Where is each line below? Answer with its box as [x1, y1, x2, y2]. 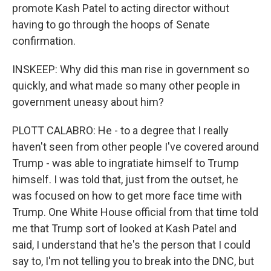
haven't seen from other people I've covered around [12, 140, 259, 153]
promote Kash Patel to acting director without [12, 2, 229, 15]
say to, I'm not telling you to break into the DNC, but [12, 255, 254, 267]
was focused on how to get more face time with [12, 189, 242, 202]
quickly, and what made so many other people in [12, 79, 240, 92]
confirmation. [12, 34, 76, 47]
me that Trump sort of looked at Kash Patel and [12, 222, 237, 235]
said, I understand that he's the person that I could [12, 238, 250, 251]
